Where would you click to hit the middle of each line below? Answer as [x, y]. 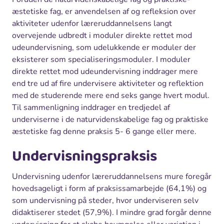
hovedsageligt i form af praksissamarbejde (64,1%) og [109, 188]
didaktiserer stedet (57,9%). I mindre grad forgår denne [112, 212]
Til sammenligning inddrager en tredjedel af [91, 107]
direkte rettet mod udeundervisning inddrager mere [105, 71]
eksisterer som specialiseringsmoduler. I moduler [101, 59]
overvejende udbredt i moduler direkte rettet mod [102, 35]
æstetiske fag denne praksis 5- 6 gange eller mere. [104, 131]
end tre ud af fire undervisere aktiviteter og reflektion [108, 83]
